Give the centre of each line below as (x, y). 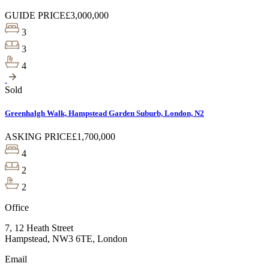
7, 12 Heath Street (39, 228)
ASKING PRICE (38, 137)
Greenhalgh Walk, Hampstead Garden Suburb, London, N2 (104, 113)
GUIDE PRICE (35, 16)
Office (17, 208)
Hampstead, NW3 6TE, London (66, 239)
